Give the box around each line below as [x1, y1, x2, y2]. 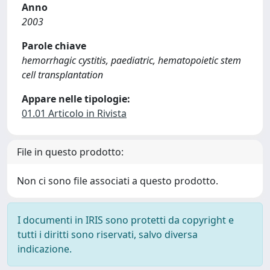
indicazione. [17, 242, 72, 256]
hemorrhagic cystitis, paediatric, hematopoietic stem [22, 54, 241, 67]
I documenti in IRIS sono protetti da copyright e [17, 213, 234, 227]
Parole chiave [22, 39, 86, 52]
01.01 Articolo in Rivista [22, 107, 127, 120]
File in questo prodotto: [17, 145, 124, 159]
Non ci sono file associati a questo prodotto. [17, 174, 218, 187]
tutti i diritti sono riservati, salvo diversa [17, 228, 198, 241]
